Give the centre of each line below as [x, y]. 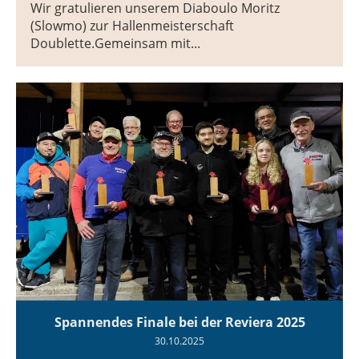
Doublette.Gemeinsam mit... [115, 44]
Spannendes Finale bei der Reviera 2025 [179, 323]
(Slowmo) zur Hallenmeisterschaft [132, 26]
